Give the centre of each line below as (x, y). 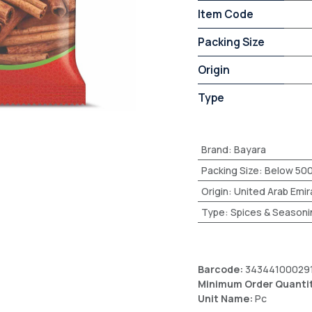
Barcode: (221, 269)
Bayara (250, 149)
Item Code (226, 14)
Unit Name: (226, 298)
